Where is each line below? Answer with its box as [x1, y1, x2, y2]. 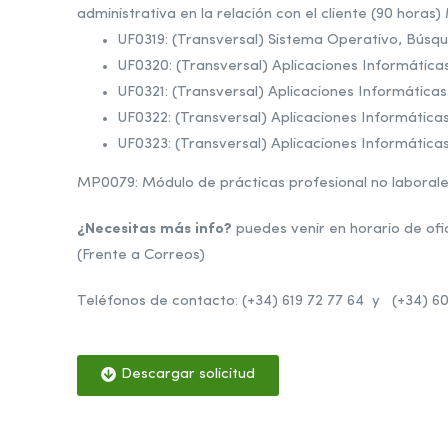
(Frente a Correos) [77, 248, 205, 263]
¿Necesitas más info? [77, 222, 232, 237]
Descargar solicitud [121, 367, 255, 382]
